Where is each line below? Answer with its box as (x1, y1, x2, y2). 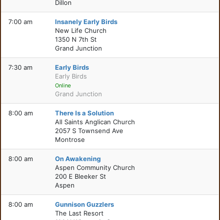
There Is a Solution (55, 109, 114, 117)
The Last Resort (55, 209, 104, 217)
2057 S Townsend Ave (55, 127, 124, 135)
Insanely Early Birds (55, 18, 118, 26)
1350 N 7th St (55, 35, 97, 43)
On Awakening (55, 155, 101, 163)
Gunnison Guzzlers (55, 200, 114, 208)
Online (55, 82, 71, 89)
